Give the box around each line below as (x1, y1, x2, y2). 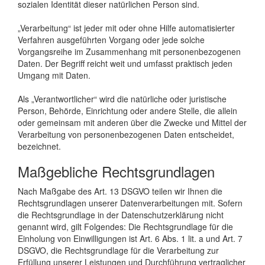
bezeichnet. (18, 140, 61, 152)
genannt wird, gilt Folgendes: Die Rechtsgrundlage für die (18, 220, 233, 232)
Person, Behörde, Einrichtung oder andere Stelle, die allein (18, 104, 237, 117)
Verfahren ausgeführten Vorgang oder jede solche (18, 33, 205, 46)
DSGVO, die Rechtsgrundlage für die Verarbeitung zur (18, 244, 219, 256)
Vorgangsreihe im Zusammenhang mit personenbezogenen (18, 45, 241, 57)
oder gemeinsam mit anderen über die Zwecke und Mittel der (18, 116, 247, 128)
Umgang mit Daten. (18, 69, 91, 81)
